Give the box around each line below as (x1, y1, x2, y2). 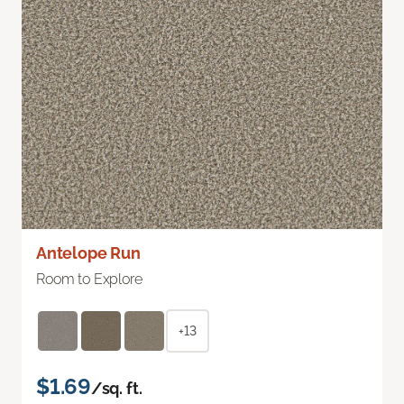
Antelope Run (36, 243, 141, 262)
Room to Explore (36, 270, 142, 288)
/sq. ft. (90, 378, 142, 398)
